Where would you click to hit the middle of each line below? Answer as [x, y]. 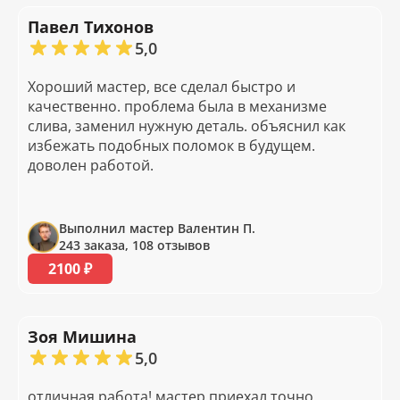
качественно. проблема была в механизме [177, 107]
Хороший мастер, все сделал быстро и [162, 87]
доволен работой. [91, 166]
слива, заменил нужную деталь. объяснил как [187, 126]
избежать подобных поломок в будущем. [171, 146]
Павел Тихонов [91, 27]
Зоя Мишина [82, 337]
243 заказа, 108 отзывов [134, 246]
